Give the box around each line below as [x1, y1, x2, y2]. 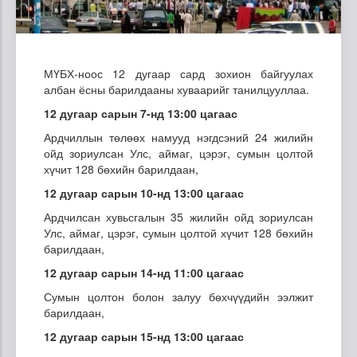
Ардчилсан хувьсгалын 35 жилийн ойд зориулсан [44, 208, 313, 225]
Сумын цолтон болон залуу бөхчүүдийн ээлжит [44, 288, 313, 304]
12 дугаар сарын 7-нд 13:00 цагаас [44, 104, 237, 121]
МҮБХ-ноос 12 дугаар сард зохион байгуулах [44, 65, 313, 81]
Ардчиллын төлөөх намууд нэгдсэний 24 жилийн [44, 128, 313, 145]
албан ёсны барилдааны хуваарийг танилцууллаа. [44, 80, 312, 97]
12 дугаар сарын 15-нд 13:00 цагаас [44, 328, 244, 344]
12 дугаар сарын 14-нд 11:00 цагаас [44, 264, 244, 280]
